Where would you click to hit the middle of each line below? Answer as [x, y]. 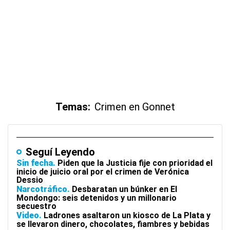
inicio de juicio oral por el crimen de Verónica [103, 172]
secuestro [36, 206]
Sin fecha [35, 163]
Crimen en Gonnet [135, 107]
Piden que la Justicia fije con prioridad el [135, 163]
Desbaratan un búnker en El [124, 189]
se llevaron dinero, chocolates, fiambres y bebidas [113, 224]
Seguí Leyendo [60, 152]
